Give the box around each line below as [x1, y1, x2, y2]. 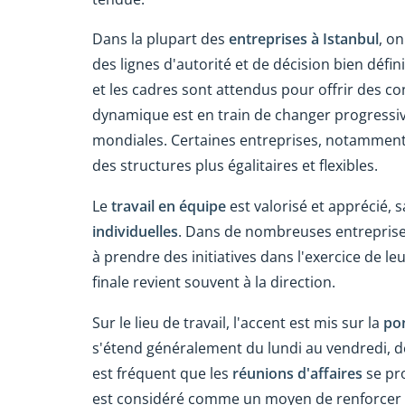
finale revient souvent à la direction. [92, 272, 335, 293]
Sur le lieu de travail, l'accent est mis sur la [92, 313, 383, 334]
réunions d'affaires [232, 363, 363, 384]
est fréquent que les [92, 363, 232, 384]
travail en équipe [108, 196, 230, 217]
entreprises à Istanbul [229, 29, 379, 50]
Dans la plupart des [92, 29, 229, 50]
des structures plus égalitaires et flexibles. [92, 155, 378, 176]
